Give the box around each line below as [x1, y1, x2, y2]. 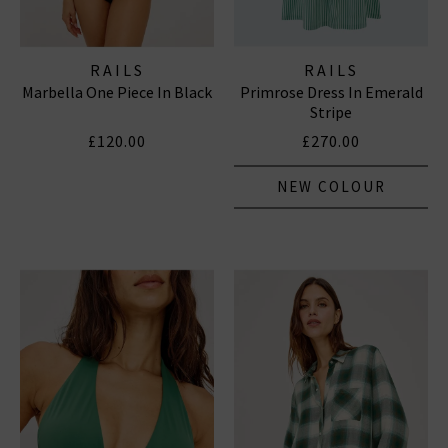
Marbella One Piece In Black [22, 81, 212, 102]
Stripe [310, 101, 352, 122]
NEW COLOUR [276, 176, 386, 196]
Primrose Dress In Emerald [239, 81, 423, 102]
